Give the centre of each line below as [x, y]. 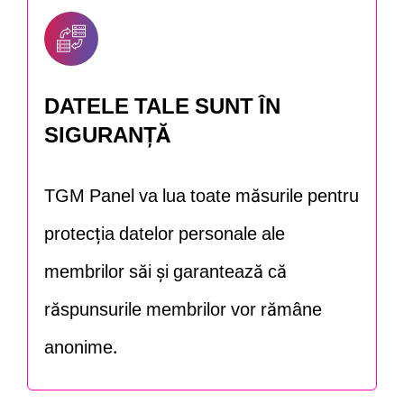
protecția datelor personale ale [165, 235]
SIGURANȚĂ [107, 136]
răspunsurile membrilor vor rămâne [183, 311]
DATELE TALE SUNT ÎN [162, 107]
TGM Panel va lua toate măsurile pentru [202, 197]
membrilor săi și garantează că [165, 273]
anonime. [81, 349]
